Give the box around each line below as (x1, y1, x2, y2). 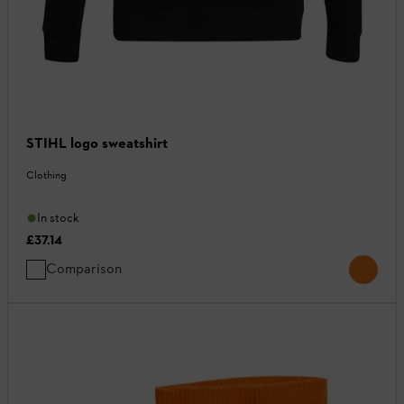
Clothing (26, 169, 67, 182)
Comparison (46, 260, 122, 278)
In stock (37, 210, 79, 226)
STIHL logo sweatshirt (26, 134, 168, 152)
